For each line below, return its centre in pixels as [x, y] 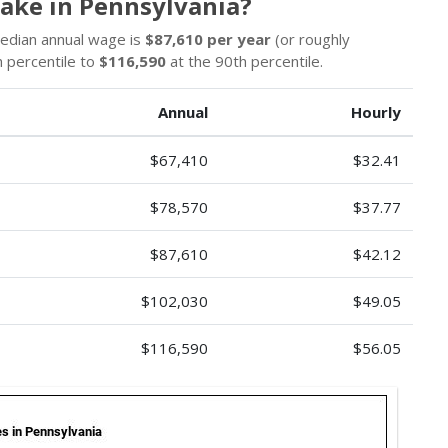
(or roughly [310, 39]
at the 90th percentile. [244, 61]
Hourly [376, 112]
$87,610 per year [208, 39]
